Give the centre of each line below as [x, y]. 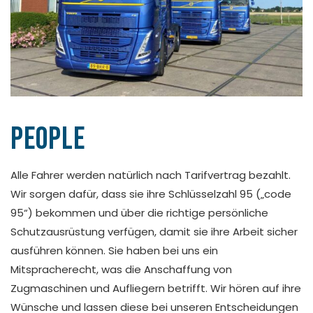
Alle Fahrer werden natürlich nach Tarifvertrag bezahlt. [151, 175]
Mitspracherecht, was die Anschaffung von [121, 270]
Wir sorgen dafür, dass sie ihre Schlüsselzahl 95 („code [151, 194]
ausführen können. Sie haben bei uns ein [114, 251]
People [48, 140]
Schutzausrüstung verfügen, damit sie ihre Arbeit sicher [154, 232]
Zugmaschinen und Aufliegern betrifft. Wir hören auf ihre [156, 289]
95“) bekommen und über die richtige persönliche [139, 213]
